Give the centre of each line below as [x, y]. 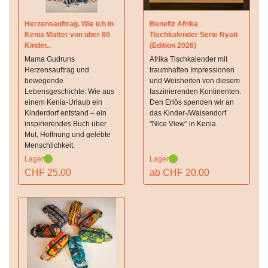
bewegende [44, 80]
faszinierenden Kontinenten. [195, 91]
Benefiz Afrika [174, 24]
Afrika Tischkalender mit [188, 59]
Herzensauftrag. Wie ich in [69, 24]
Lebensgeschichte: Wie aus [69, 91]
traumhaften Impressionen [192, 70]
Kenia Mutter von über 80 [67, 34]
